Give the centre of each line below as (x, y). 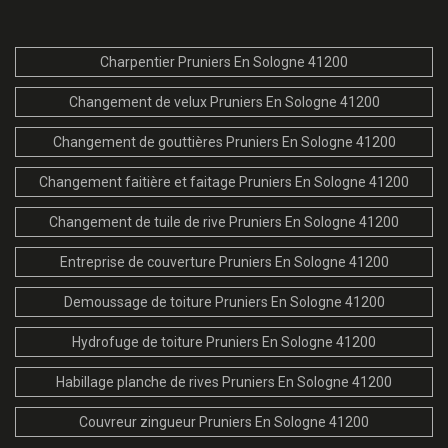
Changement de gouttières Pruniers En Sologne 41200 (224, 141)
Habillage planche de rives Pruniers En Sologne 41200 (224, 381)
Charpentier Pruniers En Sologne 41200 (224, 61)
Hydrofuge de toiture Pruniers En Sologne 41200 (224, 341)
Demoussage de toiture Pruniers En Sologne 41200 (224, 301)
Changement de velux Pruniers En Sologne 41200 (224, 101)
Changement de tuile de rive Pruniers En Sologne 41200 (224, 221)
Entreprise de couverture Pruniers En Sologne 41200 (224, 261)
